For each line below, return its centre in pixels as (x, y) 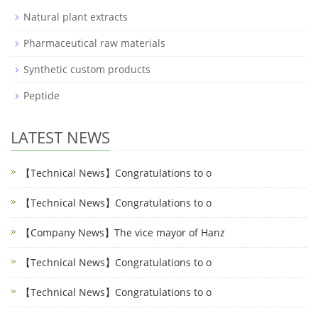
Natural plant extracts (76, 17)
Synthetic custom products (87, 70)
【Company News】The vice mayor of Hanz (123, 233)
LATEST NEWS (60, 137)
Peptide (42, 96)
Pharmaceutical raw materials (94, 43)
